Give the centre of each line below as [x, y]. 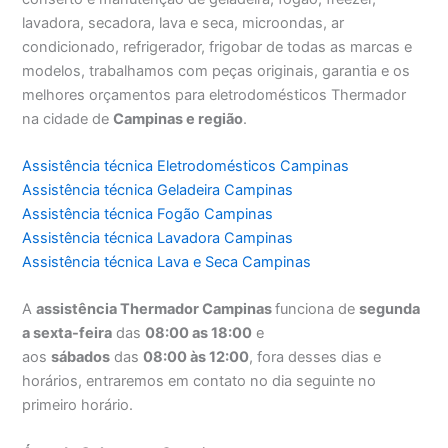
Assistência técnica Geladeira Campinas [158, 190]
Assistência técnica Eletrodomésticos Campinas [186, 166]
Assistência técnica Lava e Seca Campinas [167, 262]
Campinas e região [178, 118]
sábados [81, 357]
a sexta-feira [67, 333]
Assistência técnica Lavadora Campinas [158, 238]
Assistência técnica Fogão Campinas [148, 214]
